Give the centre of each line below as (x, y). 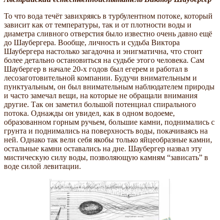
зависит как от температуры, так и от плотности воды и (98, 25)
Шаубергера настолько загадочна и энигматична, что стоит (103, 51)
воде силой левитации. (42, 166)
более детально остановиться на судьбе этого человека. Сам (104, 60)
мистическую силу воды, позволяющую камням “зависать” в (106, 157)
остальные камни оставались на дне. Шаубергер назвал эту (103, 148)
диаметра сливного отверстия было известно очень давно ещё (108, 33)
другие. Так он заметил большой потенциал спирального (100, 104)
